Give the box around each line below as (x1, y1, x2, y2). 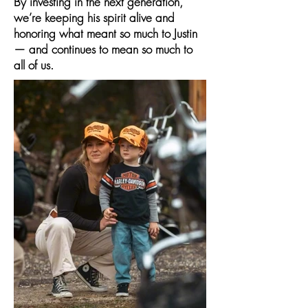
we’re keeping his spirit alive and (14, 10, 175, 25)
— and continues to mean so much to (14, 41, 192, 57)
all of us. (14, 57, 54, 73)
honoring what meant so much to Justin (14, 25, 197, 41)
